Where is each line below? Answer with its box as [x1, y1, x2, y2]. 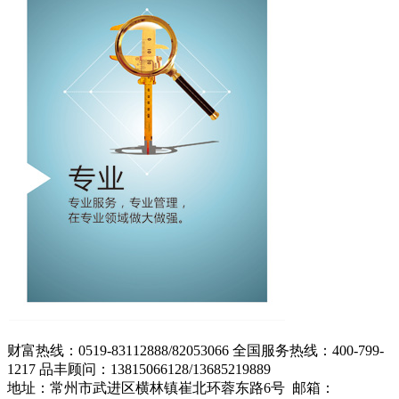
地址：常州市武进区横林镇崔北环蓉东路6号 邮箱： [7, 379, 335, 395]
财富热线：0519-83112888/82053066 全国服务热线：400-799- [7, 342, 384, 358]
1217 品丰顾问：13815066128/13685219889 [7, 361, 271, 377]
